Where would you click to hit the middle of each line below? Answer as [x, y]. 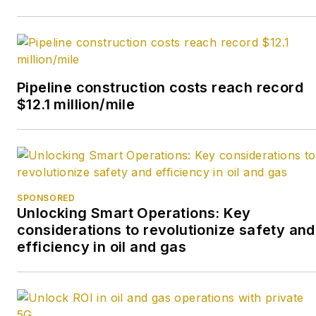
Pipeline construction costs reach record [160, 87]
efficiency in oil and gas [102, 247]
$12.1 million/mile [76, 104]
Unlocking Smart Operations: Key [134, 213]
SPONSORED [46, 197]
